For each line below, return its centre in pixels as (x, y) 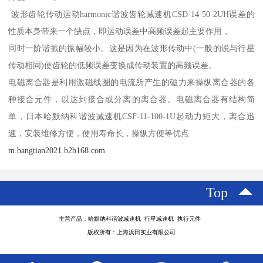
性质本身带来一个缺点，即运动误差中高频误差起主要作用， (119, 31)
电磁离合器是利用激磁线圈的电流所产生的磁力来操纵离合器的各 (131, 82)
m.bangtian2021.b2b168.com (57, 151)
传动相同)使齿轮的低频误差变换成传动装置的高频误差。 (113, 65)
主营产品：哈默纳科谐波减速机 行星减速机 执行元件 (131, 219)
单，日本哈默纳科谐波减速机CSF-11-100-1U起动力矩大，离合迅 (131, 117)
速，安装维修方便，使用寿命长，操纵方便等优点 (99, 134)
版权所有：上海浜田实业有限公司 (131, 232)
